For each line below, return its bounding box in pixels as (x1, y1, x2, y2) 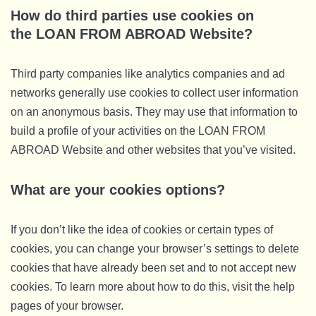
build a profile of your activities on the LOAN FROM (11, 125, 265, 137)
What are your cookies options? (11, 182, 225, 197)
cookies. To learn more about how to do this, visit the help (11, 281, 295, 293)
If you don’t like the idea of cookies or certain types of (11, 224, 273, 236)
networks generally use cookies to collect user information (11, 87, 298, 99)
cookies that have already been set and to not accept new (11, 262, 296, 274)
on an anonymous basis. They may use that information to (11, 106, 298, 118)
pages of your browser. (11, 300, 123, 312)
